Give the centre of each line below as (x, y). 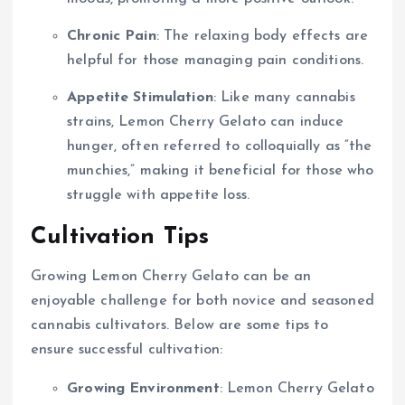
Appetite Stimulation (140, 97)
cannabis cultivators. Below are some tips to (180, 325)
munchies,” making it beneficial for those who (221, 170)
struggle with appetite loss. (159, 195)
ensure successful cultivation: (127, 349)
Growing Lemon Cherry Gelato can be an (171, 276)
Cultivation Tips (120, 237)
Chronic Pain (112, 36)
